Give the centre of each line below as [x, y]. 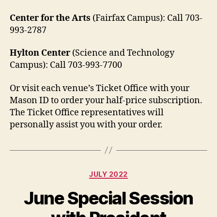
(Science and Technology [122, 53]
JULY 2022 [108, 174]
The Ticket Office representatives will [87, 112]
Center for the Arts [50, 18]
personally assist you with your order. [86, 124]
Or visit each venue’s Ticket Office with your [100, 88]
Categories [130, 172]
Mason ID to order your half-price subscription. [106, 100]
